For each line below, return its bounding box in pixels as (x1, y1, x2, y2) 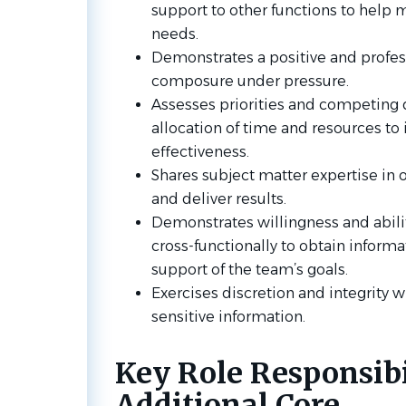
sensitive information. (150, 308, 305, 325)
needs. (150, 25, 202, 43)
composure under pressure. (150, 72, 353, 90)
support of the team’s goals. (150, 261, 352, 278)
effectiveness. (150, 143, 249, 160)
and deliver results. (150, 190, 286, 208)
